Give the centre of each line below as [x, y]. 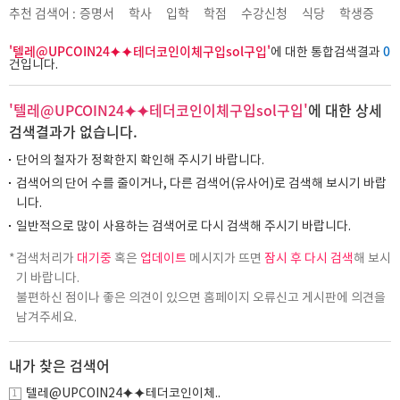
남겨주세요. [46, 318]
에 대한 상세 [345, 110]
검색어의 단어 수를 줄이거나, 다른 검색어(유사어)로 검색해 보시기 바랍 [201, 184]
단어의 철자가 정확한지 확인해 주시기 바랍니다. [140, 161]
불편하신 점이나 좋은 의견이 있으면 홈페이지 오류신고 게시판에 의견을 [201, 298]
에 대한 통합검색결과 [327, 53]
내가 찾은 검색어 [59, 365]
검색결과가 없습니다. [73, 131]
